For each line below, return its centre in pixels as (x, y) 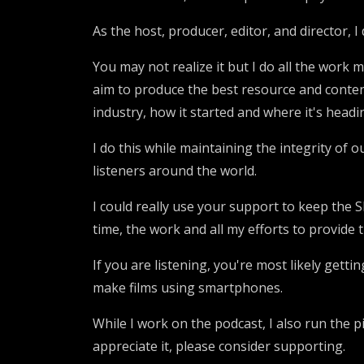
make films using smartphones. (188, 288)
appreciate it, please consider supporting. (219, 346)
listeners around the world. (175, 171)
